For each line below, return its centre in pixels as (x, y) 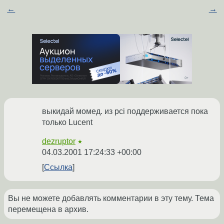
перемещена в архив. (48, 209)
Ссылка (58, 167)
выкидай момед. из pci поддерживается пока (125, 111)
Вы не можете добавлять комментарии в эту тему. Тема (111, 198)
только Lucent (67, 122)
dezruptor (59, 141)
